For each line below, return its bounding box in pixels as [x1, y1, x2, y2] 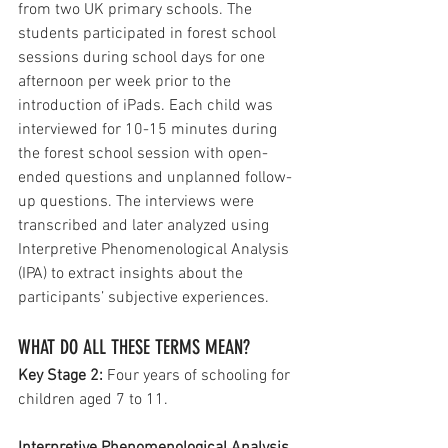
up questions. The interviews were [18, 192, 258, 213]
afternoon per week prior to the [18, 72, 235, 93]
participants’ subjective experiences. [18, 288, 273, 309]
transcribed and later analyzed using [18, 216, 273, 237]
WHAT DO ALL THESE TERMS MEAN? [18, 335, 250, 360]
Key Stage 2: [18, 366, 107, 387]
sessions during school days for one [18, 48, 269, 69]
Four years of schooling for [107, 366, 294, 387]
